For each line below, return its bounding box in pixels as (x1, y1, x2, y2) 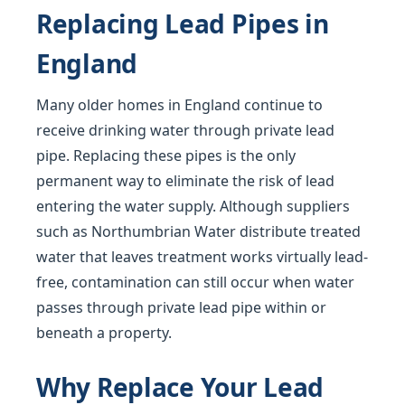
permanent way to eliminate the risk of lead (36, 171, 334, 191)
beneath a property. (36, 323, 172, 343)
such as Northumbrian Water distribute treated (36, 221, 361, 241)
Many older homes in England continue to (36, 95, 323, 115)
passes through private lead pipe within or (36, 297, 326, 317)
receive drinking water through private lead (36, 120, 334, 140)
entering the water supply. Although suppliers (36, 196, 350, 216)
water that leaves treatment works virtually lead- (36, 247, 368, 267)
